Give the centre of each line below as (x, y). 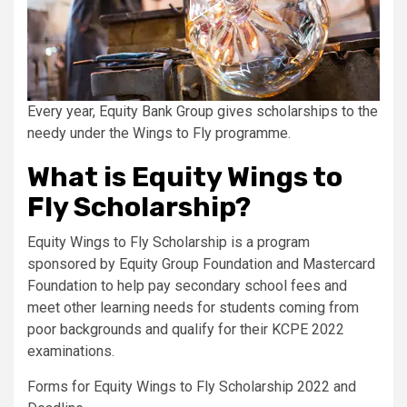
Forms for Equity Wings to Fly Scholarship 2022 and (192, 386)
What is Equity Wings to (185, 177)
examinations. (71, 351)
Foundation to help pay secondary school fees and (187, 285)
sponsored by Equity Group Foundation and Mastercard (201, 263)
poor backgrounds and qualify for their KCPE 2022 (186, 329)
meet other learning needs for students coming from (193, 307)
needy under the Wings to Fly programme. (159, 133)
